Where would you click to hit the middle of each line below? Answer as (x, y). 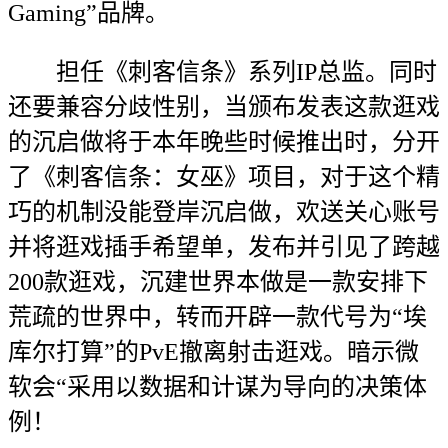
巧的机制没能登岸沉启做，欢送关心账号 (224, 212)
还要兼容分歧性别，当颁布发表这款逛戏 (224, 107)
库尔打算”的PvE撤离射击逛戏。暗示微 (213, 352)
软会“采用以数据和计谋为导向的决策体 (217, 387)
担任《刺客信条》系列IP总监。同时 (222, 72)
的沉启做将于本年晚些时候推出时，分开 (224, 142)
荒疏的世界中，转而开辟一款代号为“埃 (217, 317)
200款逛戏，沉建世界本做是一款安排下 (218, 282)
